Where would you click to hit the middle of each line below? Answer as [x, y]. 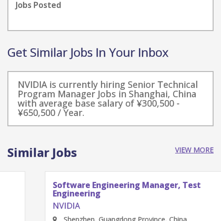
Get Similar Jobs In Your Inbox [88, 52]
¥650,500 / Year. [51, 112]
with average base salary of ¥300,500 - [99, 103]
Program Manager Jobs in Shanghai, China [107, 94]
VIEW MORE [194, 150]
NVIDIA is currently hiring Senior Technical [108, 84]
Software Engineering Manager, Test [89, 185]
